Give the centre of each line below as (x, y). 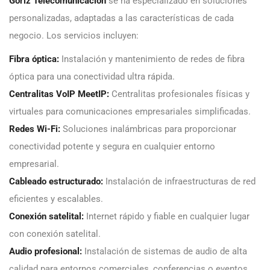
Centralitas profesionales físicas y (179, 94)
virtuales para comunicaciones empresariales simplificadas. (130, 112)
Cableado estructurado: (56, 182)
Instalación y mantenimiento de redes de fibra (152, 59)
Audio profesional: (46, 252)
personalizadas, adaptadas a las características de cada (121, 18)
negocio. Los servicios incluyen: (74, 36)
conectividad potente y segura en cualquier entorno (112, 147)
